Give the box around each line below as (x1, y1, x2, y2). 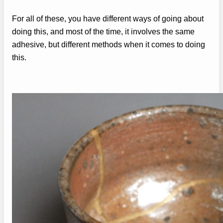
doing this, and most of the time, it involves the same (12, 27, 195, 36)
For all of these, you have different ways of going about (12, 14, 204, 23)
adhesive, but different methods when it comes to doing (12, 40, 205, 49)
